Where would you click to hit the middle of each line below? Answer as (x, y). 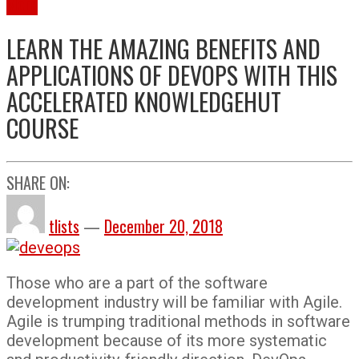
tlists (64, 226)
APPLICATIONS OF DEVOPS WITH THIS (172, 75)
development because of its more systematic (167, 340)
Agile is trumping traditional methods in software (178, 321)
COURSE (42, 127)
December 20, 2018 (163, 226)
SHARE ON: (38, 182)
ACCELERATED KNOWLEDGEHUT (144, 101)
